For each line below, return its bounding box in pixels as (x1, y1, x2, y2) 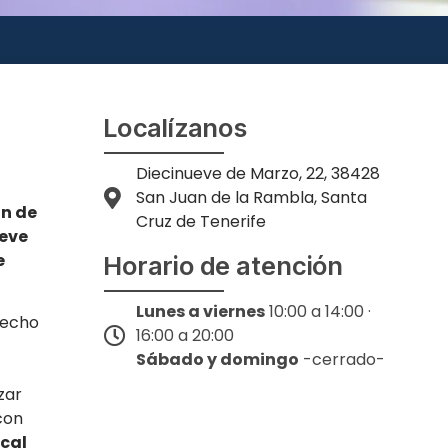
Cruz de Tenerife (136, 209, 267, 233)
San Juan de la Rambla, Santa (136, 185, 368, 209)
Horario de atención (103, 249, 344, 281)
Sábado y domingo (136, 347, 300, 371)
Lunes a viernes (136, 299, 266, 323)
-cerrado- (299, 347, 386, 371)
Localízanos (103, 111, 248, 143)
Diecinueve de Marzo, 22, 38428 (136, 161, 381, 185)
